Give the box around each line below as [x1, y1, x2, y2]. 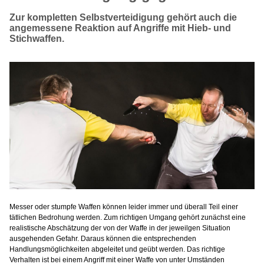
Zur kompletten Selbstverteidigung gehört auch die [9, 12, 237, 23]
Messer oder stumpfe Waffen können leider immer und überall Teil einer [9, 203, 238, 212]
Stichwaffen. [9, 34, 64, 44]
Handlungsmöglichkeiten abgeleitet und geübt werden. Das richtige [9, 245, 225, 254]
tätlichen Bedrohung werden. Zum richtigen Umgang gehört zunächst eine [9, 213, 246, 222]
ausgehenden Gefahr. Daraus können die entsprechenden [9, 235, 196, 243]
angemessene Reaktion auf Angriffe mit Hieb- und [9, 23, 231, 34]
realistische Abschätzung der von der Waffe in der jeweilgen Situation [9, 224, 230, 233]
